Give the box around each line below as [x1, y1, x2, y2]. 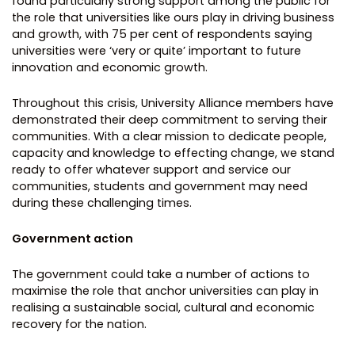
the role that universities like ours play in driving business [12, 9, 334, 25]
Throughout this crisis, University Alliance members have [12, 94, 334, 111]
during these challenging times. [12, 194, 192, 211]
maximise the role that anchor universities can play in [12, 282, 319, 299]
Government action [12, 230, 133, 246]
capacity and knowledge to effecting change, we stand [12, 144, 334, 161]
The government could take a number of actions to [12, 265, 310, 282]
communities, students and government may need [12, 177, 307, 194]
